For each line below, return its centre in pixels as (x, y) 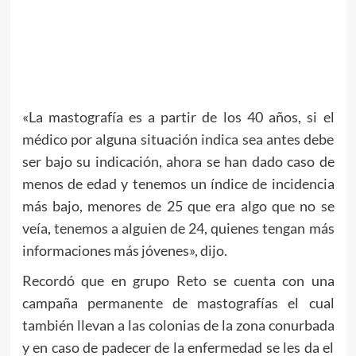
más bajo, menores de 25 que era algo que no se (178, 206)
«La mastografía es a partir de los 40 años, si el (178, 117)
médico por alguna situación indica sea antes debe (178, 139)
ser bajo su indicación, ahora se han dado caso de (178, 162)
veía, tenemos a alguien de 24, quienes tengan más (178, 228)
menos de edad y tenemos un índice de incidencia (178, 184)
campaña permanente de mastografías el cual (178, 303)
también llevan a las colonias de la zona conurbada (178, 325)
